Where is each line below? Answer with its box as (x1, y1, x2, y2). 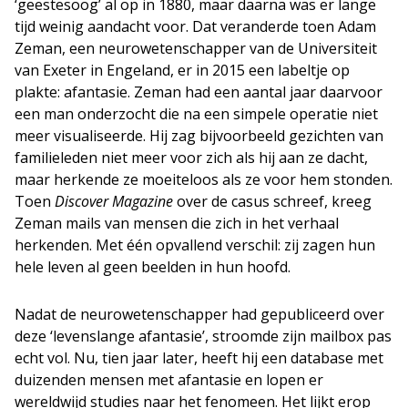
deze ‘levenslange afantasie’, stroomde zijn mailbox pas (15, 325, 392, 346)
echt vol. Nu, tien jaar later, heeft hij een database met (15, 347, 383, 368)
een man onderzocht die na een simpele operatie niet (15, 103, 378, 124)
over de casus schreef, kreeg (173, 190, 372, 211)
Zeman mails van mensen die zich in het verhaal (15, 212, 339, 233)
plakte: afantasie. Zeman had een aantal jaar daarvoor (15, 81, 382, 102)
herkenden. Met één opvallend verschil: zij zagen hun (15, 234, 375, 255)
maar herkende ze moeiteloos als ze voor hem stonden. (15, 168, 393, 189)
